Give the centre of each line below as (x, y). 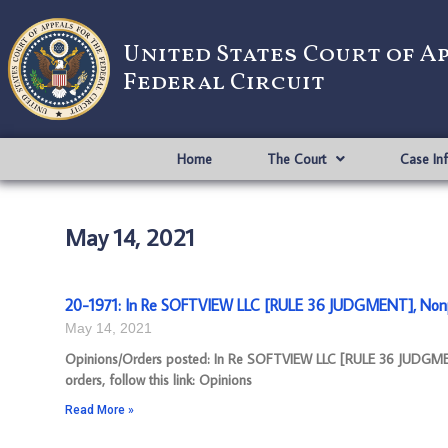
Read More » (99, 410)
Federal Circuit (224, 83)
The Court (296, 159)
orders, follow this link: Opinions (158, 380)
